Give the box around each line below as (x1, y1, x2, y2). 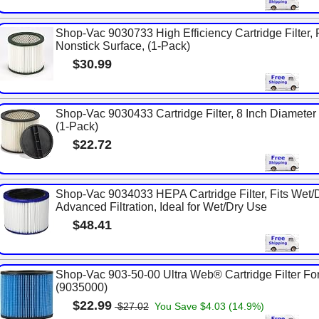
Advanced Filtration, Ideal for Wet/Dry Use (56, 201, 267, 213)
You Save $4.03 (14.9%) (152, 300, 264, 312)
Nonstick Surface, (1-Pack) (56, 40, 190, 52)
